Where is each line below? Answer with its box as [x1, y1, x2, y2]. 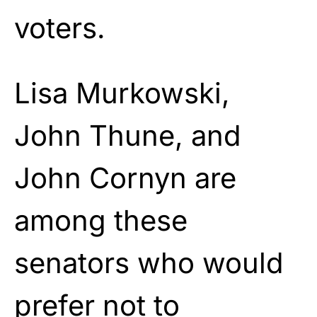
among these [14, 202, 188, 238]
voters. [14, 10, 105, 45]
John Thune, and [14, 117, 241, 153]
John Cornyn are [14, 160, 236, 195]
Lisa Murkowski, [14, 75, 230, 110]
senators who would [14, 245, 284, 280]
